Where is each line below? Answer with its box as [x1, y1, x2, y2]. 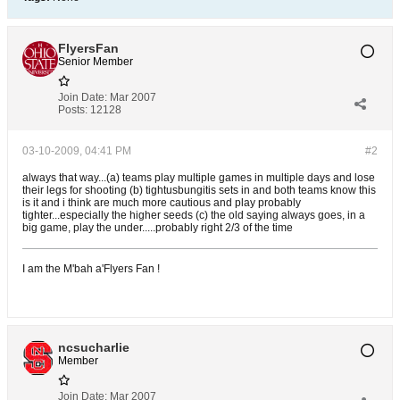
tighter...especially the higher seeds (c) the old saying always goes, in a [22, 209, 365, 221]
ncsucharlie [58, 340, 129, 354]
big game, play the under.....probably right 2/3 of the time [22, 221, 293, 234]
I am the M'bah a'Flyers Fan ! [22, 262, 160, 275]
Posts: [58, 104, 87, 116]
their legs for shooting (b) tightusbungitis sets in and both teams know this [22, 184, 376, 196]
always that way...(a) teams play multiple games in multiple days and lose [22, 171, 375, 184]
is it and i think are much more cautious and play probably [22, 196, 301, 209]
